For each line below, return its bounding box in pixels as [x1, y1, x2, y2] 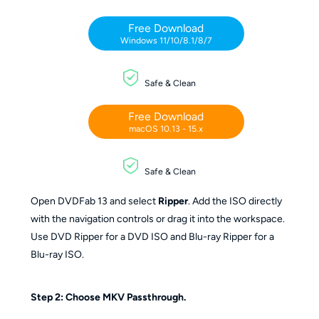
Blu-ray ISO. [30, 248, 84, 261]
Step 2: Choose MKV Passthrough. [30, 291, 186, 303]
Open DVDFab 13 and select [30, 194, 158, 207]
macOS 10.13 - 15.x [129, 122, 204, 134]
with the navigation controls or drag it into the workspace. [30, 212, 285, 225]
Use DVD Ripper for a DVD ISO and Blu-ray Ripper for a [30, 230, 274, 243]
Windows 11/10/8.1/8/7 [120, 35, 212, 46]
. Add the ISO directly [187, 194, 282, 207]
